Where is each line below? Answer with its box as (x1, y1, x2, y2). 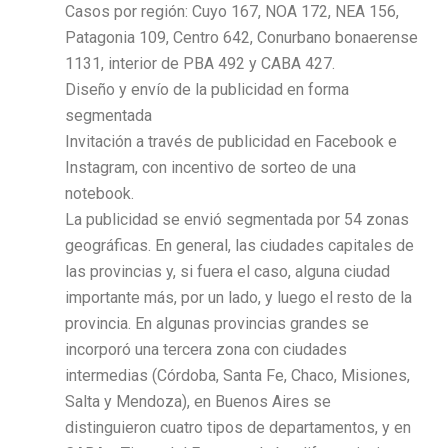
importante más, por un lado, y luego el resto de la (65, 287, 412, 307)
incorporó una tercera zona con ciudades (65, 339, 347, 359)
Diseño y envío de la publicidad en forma (65, 79, 349, 99)
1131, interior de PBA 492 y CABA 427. (65, 53, 335, 73)
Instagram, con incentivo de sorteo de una (65, 157, 356, 177)
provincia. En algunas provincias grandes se (65, 313, 369, 333)
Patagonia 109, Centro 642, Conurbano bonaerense (65, 27, 418, 47)
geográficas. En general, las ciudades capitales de (65, 235, 414, 255)
